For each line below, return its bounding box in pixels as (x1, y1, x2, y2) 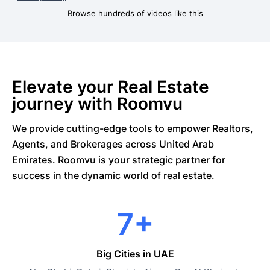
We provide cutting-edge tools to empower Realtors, (12, 122, 253, 134)
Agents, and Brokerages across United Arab (12, 138, 214, 150)
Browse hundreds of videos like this (67, 9, 203, 18)
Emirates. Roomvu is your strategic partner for (12, 154, 225, 166)
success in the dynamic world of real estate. (12, 169, 215, 181)
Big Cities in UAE (96, 248, 174, 260)
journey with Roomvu (12, 93, 183, 114)
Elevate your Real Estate (12, 77, 209, 97)
